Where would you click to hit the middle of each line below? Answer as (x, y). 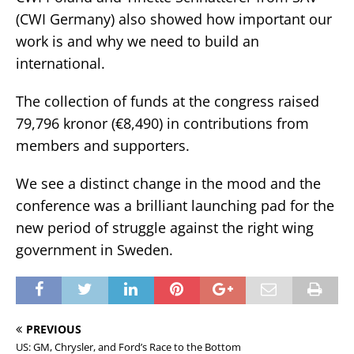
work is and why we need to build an (137, 41)
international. (60, 63)
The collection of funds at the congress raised (168, 101)
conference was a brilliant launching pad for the (175, 205)
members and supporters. (103, 145)
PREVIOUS (54, 329)
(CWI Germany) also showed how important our (174, 19)
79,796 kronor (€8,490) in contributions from (162, 123)
